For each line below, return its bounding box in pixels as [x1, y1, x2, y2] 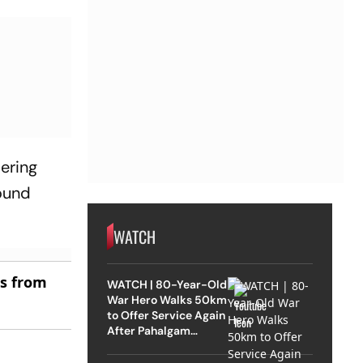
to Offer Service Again [106, 307, 225, 322]
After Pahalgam [106, 322, 190, 338]
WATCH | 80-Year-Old [106, 276, 228, 292]
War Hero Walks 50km [106, 292, 227, 307]
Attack [106, 338, 143, 353]
